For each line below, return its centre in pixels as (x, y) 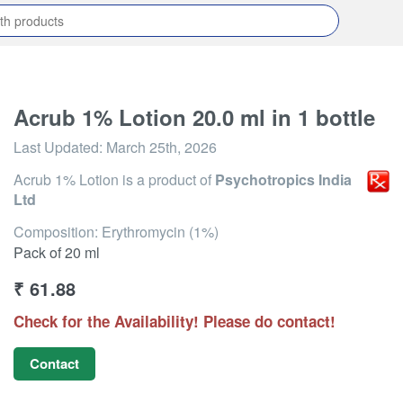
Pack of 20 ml (57, 252)
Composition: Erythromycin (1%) (116, 232)
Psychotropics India (283, 179)
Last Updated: (60, 147)
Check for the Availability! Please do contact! (175, 321)
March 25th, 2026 (161, 147)
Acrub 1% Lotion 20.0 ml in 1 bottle (194, 117)
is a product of (167, 179)
